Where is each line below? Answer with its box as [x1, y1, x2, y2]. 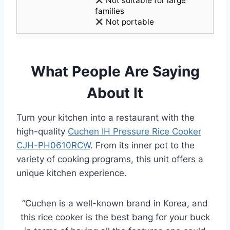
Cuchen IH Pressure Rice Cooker [68, 126, 201, 137]
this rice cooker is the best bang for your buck [20, 212, 210, 223]
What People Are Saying [30, 63, 200, 81]
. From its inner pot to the [90, 140, 195, 151]
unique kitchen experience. [16, 168, 127, 179]
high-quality [16, 126, 68, 137]
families [95, 6, 125, 16]
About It [87, 84, 143, 102]
